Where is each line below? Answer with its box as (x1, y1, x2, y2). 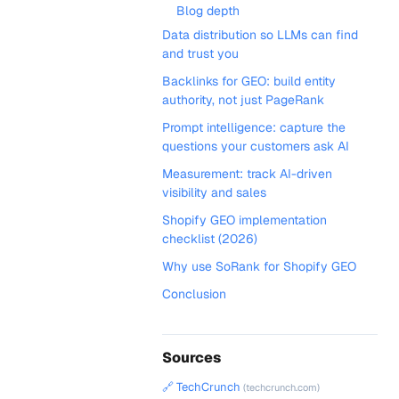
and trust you (162, 45, 239, 61)
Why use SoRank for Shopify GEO (162, 258, 356, 274)
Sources (162, 348, 221, 367)
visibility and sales (162, 184, 266, 200)
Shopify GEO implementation (162, 212, 327, 228)
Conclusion (162, 286, 226, 302)
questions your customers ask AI (162, 138, 349, 154)
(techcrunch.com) (240, 381, 320, 394)
